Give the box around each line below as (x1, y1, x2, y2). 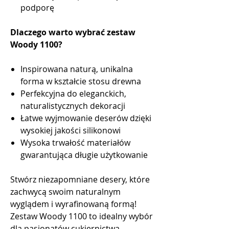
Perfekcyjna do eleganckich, (20, 88, 126, 100)
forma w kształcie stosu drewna (20, 76, 141, 87)
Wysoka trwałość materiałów (20, 137, 130, 149)
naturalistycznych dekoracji (20, 100, 125, 112)
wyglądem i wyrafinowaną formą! (10, 198, 136, 210)
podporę (20, 2, 54, 14)
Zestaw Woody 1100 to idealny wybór (10, 211, 153, 222)
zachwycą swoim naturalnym (10, 186, 121, 198)
